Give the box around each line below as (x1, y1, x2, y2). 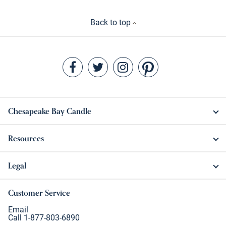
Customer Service (8, 188, 70, 198)
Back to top (90, 18, 133, 28)
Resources (8, 133, 44, 144)
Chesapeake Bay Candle (8, 106, 91, 117)
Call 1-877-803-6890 (8, 213, 80, 223)
